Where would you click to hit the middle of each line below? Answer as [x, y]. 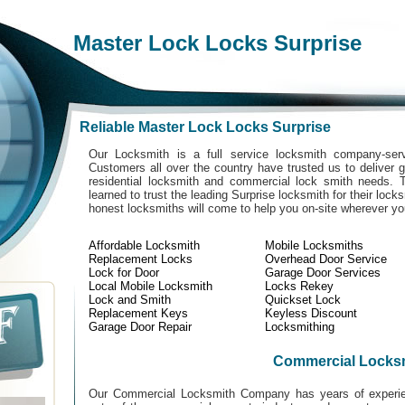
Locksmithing [300, 327]
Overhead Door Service [326, 259]
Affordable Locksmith [144, 245]
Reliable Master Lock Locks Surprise [205, 127]
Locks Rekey [299, 286]
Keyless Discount [311, 313]
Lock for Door [124, 273]
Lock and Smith [130, 300]
